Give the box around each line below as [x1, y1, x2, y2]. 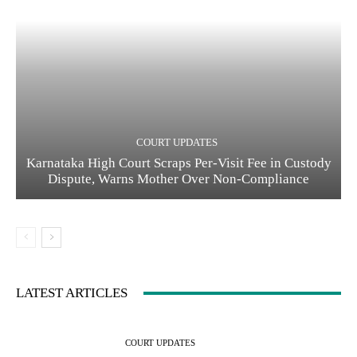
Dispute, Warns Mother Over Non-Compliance [48, 171, 309, 187]
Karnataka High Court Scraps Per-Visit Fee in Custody [25, 155, 331, 171]
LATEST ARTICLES [16, 285, 127, 301]
